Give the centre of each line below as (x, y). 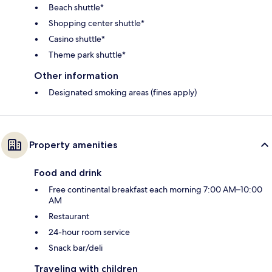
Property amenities (73, 145)
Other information (76, 76)
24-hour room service (89, 232)
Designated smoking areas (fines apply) (123, 93)
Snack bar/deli (76, 248)
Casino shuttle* (77, 39)
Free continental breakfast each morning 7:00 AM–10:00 (155, 190)
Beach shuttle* (76, 8)
